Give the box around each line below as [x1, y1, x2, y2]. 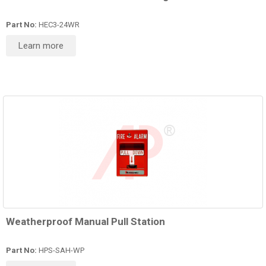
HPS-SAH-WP [37, 246, 84, 255]
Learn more [18, 40, 64, 52]
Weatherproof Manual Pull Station [6, 216, 165, 228]
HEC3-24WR [37, 20, 80, 30]
